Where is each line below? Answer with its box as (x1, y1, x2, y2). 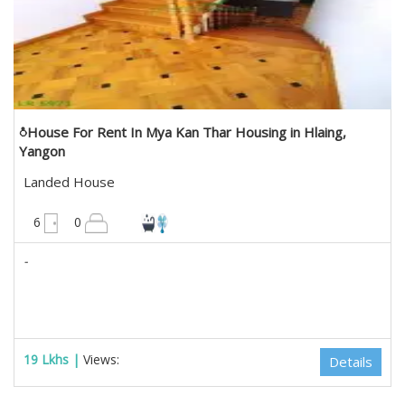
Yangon (19, 142, 65, 160)
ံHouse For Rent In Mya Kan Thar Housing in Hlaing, (19, 123, 346, 141)
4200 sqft (320, 201, 381, 219)
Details (329, 353, 372, 371)
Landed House (24, 173, 115, 191)
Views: (83, 351, 123, 368)
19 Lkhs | (24, 351, 83, 368)
